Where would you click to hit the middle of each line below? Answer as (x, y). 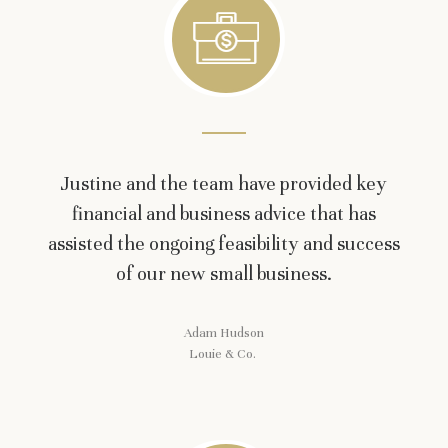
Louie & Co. (224, 354)
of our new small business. (224, 273)
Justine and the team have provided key (224, 183)
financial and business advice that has (224, 213)
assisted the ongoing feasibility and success (224, 243)
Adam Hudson (224, 333)
